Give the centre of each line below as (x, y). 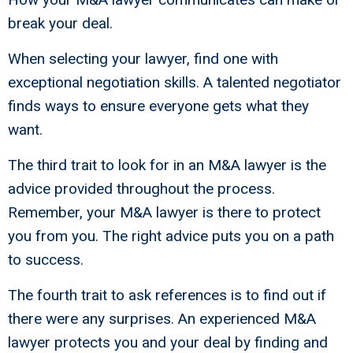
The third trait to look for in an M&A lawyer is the (167, 165)
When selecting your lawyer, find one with (143, 59)
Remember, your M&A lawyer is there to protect (164, 213)
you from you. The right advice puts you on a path (171, 236)
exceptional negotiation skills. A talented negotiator (175, 83)
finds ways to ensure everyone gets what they (158, 106)
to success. (46, 260)
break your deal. (60, 24)
